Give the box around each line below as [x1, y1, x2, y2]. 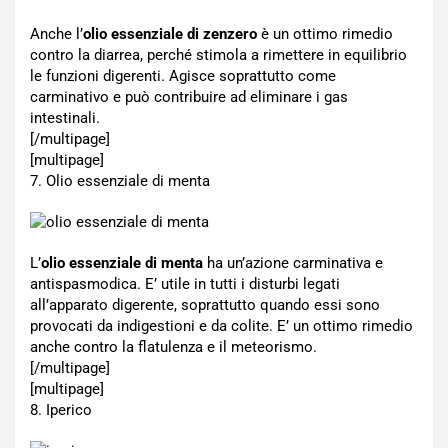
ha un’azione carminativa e [203, 254, 383, 272]
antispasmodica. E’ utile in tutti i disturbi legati [30, 275, 340, 293]
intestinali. [30, 109, 100, 127]
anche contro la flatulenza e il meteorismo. [30, 338, 317, 356]
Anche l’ [30, 25, 83, 43]
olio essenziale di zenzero [83, 25, 257, 43]
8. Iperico [30, 401, 92, 419]
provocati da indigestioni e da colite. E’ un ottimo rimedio [30, 317, 413, 335]
